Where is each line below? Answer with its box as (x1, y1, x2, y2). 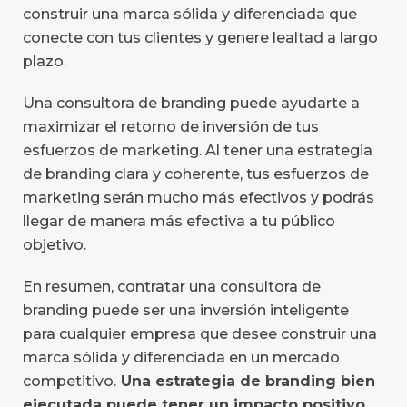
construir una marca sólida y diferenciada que (23, 5, 357, 24)
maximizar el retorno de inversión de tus (23, 118, 319, 136)
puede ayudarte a (226, 94, 360, 113)
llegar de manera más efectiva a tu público (23, 213, 335, 231)
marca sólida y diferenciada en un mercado (23, 349, 340, 367)
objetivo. (23, 236, 86, 254)
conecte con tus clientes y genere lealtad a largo (23, 29, 378, 47)
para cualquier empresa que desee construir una (23, 325, 377, 343)
